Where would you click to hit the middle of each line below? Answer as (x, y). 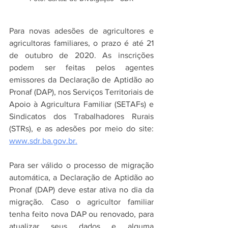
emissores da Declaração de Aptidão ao (81, 79)
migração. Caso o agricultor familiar (81, 202)
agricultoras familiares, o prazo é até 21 (81, 43)
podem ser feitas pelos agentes (81, 67)
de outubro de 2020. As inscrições (81, 55)
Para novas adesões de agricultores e (81, 31)
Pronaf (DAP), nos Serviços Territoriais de (81, 92)
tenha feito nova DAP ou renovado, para (81, 214)
